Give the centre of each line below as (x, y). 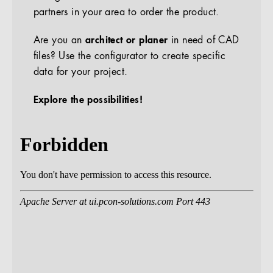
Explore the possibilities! (88, 100)
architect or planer (127, 41)
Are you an (59, 41)
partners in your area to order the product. (126, 12)
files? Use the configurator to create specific (129, 56)
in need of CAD (204, 41)
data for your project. (80, 72)
